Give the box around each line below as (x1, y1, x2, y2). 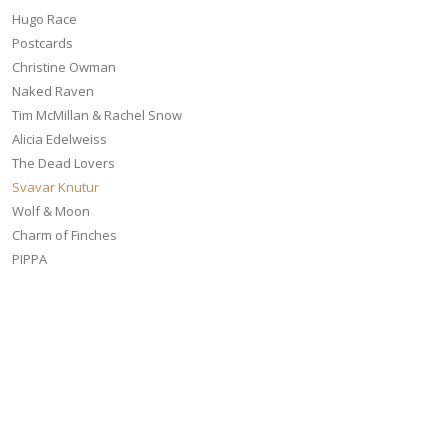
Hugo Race (12, 9, 78, 28)
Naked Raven (12, 81, 95, 100)
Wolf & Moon (12, 201, 91, 220)
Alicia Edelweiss (12, 129, 108, 148)
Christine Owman (12, 57, 117, 76)
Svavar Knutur (12, 177, 100, 196)
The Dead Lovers (12, 153, 116, 172)
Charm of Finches (12, 225, 118, 244)
